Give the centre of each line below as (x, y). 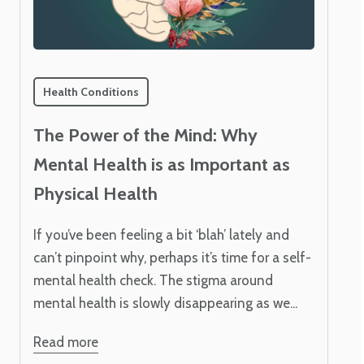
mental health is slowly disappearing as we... (165, 303)
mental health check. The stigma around (153, 281)
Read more (66, 342)
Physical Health (95, 194)
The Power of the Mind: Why (145, 136)
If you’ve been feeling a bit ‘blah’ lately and (161, 235)
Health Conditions (91, 91)
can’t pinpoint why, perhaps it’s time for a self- (172, 258)
